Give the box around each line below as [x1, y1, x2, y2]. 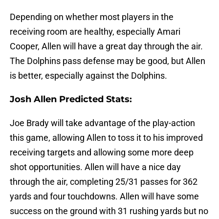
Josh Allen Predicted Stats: [10, 94, 132, 105]
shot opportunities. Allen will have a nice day [10, 162, 181, 173]
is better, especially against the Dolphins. [10, 70, 167, 81]
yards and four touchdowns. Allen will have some [10, 191, 199, 202]
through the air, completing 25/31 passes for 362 [10, 176, 197, 187]
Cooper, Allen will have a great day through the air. [10, 41, 203, 52]
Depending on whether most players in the [10, 12, 174, 22]
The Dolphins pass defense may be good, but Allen [10, 56, 205, 66]
